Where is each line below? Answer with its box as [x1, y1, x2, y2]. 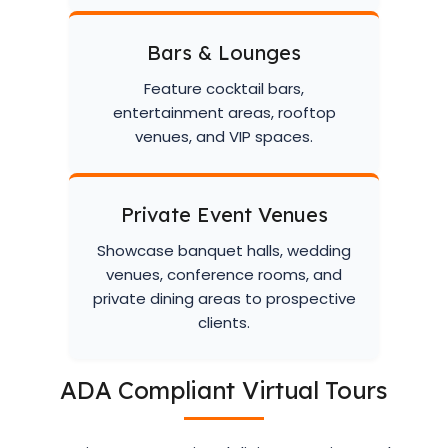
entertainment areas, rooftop [112, 102, 336, 123]
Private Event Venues [120, 202, 328, 227]
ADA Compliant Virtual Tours [60, 375, 388, 405]
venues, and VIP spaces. [135, 126, 313, 147]
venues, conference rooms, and [106, 264, 342, 285]
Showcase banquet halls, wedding [97, 240, 351, 261]
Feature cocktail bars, [144, 78, 304, 99]
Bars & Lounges [147, 40, 301, 65]
